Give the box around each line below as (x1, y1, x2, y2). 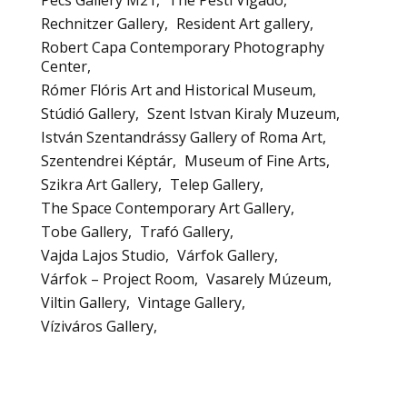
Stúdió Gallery (41, 103, 135, 124)
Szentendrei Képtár (41, 150, 173, 171)
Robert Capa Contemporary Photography (41, 36, 324, 57)
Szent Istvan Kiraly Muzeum (147, 103, 336, 124)
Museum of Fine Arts (184, 150, 326, 171)
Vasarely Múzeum (206, 268, 328, 289)
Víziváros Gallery (41, 315, 154, 336)
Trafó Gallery (140, 221, 230, 242)
